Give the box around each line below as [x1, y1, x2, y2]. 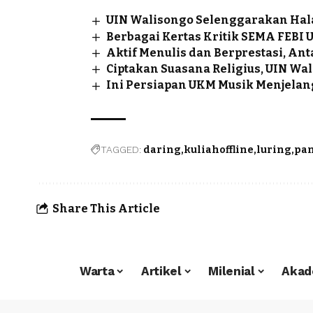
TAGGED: [101, 143, 141, 155]
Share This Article [52, 202, 160, 216]
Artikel [140, 264, 182, 279]
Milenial [208, 264, 255, 279]
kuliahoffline [184, 143, 254, 156]
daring [143, 143, 181, 156]
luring [256, 143, 291, 156]
